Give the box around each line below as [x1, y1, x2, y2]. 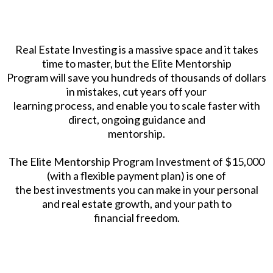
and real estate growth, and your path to [41, 196, 232, 210]
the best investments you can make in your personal [15, 182, 258, 196]
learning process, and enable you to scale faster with [13, 98, 260, 112]
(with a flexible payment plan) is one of [47, 168, 226, 182]
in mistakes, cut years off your [66, 84, 207, 98]
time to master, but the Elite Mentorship [41, 56, 232, 70]
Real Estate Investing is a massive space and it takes [15, 42, 258, 56]
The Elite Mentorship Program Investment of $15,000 [9, 154, 264, 168]
